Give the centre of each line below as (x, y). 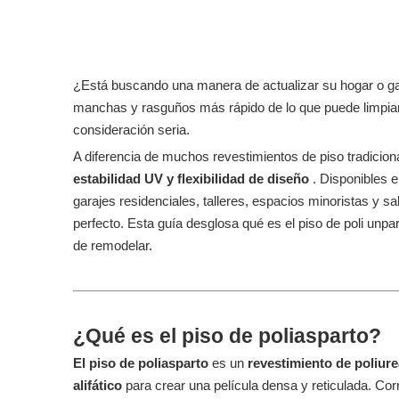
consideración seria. (131, 130)
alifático (99, 385)
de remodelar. (113, 245)
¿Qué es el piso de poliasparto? (227, 336)
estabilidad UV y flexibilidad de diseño (193, 179)
